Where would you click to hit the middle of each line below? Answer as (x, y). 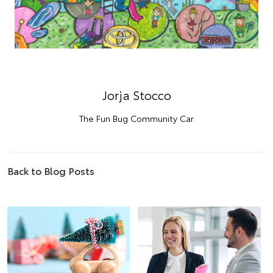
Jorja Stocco (136, 95)
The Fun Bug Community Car (136, 119)
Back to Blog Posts (51, 171)
